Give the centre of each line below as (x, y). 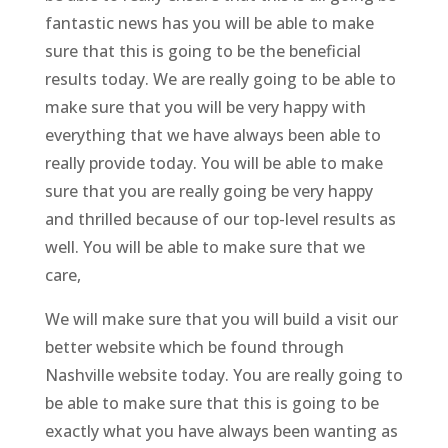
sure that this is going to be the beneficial (202, 51)
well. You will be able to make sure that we (204, 247)
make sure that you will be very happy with (205, 107)
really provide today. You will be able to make (213, 163)
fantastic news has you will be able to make (209, 23)
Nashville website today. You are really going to (223, 375)
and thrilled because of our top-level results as (220, 219)
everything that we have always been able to (212, 135)
